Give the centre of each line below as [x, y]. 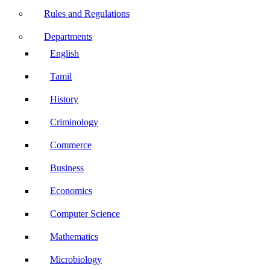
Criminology [74, 122]
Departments [68, 36]
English [64, 53]
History [64, 99]
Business [67, 168]
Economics [71, 191]
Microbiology [76, 259]
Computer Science [85, 214]
